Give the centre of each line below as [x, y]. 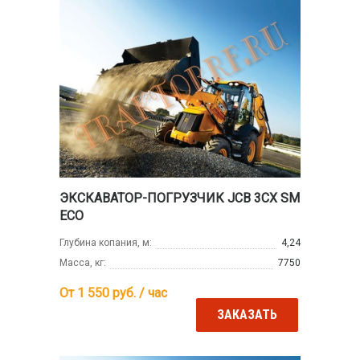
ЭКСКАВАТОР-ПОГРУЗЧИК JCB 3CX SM [180, 198]
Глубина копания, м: [106, 242]
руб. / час [138, 292]
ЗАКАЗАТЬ [247, 314]
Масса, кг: [83, 262]
